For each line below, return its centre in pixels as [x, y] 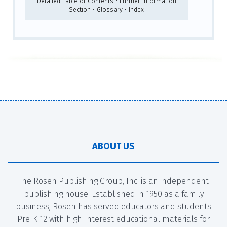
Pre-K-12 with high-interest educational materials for [113, 219]
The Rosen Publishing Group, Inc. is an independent [113, 181]
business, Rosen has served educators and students [113, 206]
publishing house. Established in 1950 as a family [113, 194]
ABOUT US [113, 146]
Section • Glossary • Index [106, 9]
